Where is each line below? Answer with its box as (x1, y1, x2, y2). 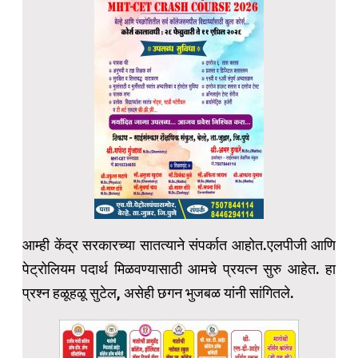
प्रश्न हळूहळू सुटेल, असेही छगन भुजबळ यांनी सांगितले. (22, 284, 294, 302)
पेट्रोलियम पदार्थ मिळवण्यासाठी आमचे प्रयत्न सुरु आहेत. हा (22, 261, 336, 278)
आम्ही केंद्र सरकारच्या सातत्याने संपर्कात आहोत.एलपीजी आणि (22, 237, 336, 254)
